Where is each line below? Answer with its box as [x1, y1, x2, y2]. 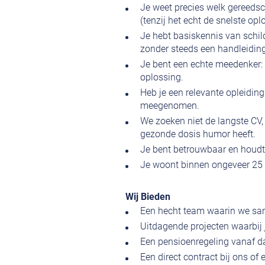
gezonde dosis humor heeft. [140, 128, 256, 140]
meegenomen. [140, 100, 199, 112]
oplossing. [140, 72, 183, 83]
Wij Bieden [125, 191, 170, 203]
